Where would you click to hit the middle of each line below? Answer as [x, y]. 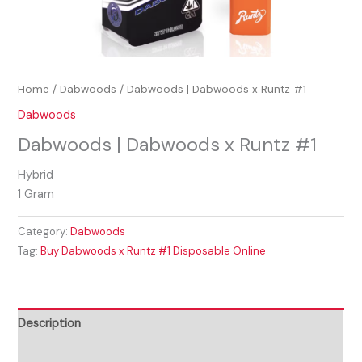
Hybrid [36, 175]
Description [50, 323]
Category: [44, 232]
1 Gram [36, 194]
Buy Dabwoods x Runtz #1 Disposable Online [154, 251]
